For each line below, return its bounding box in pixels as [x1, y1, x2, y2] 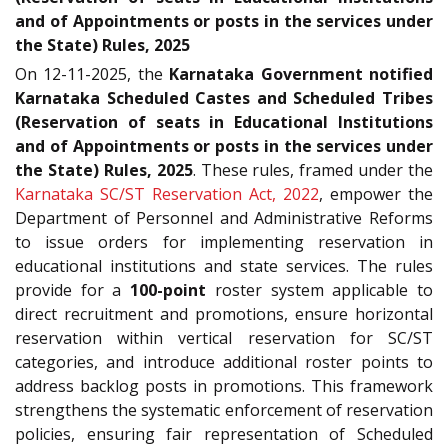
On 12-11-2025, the [15, 63, 170, 86]
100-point [130, 279, 207, 302]
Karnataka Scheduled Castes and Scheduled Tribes [15, 87, 433, 110]
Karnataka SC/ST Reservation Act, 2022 [15, 183, 319, 206]
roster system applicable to [206, 279, 434, 302]
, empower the [319, 183, 433, 206]
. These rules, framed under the [192, 159, 433, 182]
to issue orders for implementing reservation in [15, 231, 433, 254]
